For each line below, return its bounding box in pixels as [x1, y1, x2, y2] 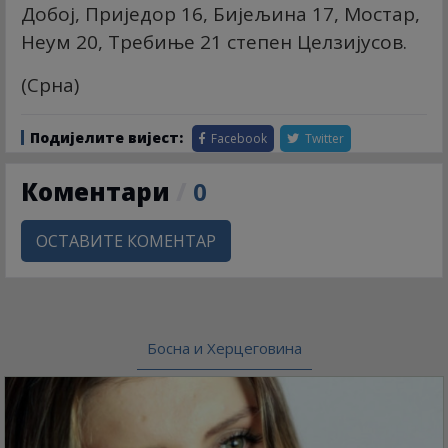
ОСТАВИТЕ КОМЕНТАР [36, 230, 216, 253]
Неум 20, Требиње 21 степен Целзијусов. [21, 29, 407, 56]
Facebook [208, 130, 267, 148]
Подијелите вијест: [30, 128, 183, 148]
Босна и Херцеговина [146, 338, 302, 359]
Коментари [21, 175, 176, 209]
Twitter [302, 130, 344, 148]
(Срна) [21, 72, 84, 99]
